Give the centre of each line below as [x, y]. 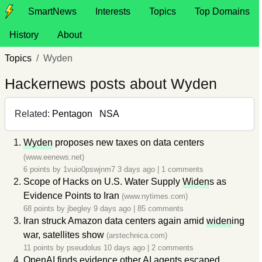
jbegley [79, 208]
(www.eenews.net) [54, 157]
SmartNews [52, 11]
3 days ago [137, 169]
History [24, 35]
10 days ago [125, 248]
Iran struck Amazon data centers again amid [115, 221]
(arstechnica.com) [137, 235]
